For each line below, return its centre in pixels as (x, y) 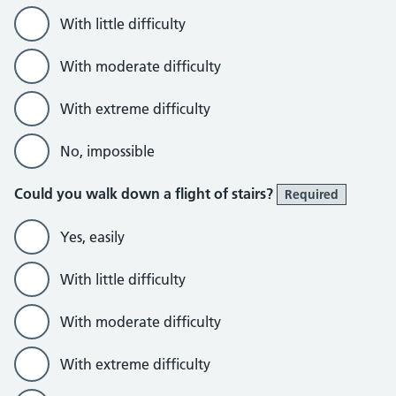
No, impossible (107, 151)
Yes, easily (92, 237)
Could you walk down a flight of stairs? (145, 194)
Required (312, 194)
